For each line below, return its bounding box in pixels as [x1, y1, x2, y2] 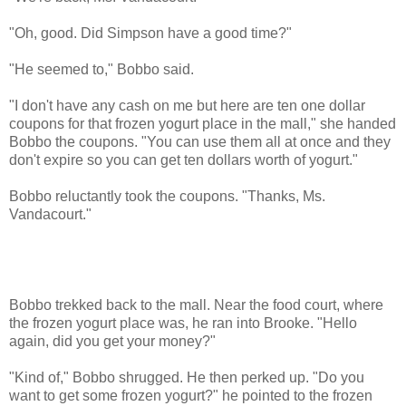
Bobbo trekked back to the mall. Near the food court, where [9, 296, 383, 313]
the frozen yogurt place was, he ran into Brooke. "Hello [9, 314, 357, 331]
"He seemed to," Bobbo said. [9, 61, 194, 77]
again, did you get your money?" [9, 333, 216, 349]
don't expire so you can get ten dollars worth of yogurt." [9, 151, 358, 168]
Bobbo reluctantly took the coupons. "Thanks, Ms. [9, 188, 325, 204]
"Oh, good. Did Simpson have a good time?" [9, 24, 292, 41]
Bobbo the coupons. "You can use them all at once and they [9, 133, 391, 150]
